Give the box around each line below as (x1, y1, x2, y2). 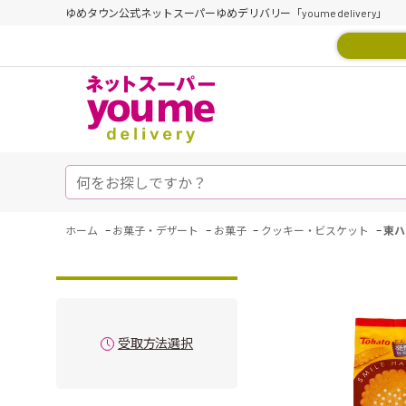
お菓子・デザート (112, 224, 199, 237)
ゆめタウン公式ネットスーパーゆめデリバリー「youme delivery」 (65, 6, 388, 19)
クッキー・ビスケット (261, 224, 369, 237)
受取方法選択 (117, 335, 194, 351)
